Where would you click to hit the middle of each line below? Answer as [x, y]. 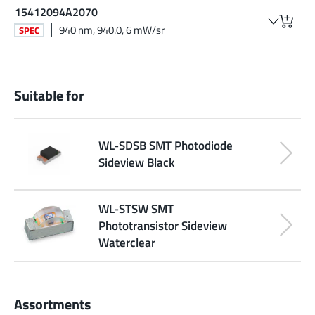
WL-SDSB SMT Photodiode [166, 146]
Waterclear [127, 243]
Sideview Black [136, 162]
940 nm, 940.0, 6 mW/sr [112, 30]
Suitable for [49, 96]
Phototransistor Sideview [163, 226]
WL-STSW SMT [136, 209]
